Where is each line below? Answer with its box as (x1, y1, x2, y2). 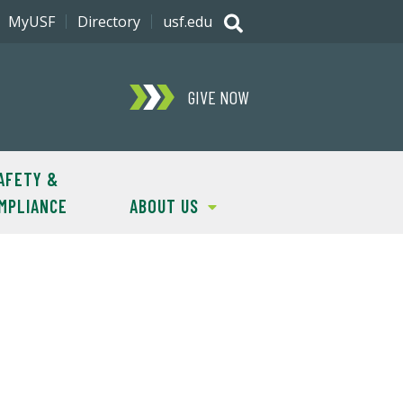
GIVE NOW (188, 86, 248, 108)
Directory (77, 12, 140, 31)
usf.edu (163, 12, 212, 31)
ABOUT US (130, 195, 199, 217)
